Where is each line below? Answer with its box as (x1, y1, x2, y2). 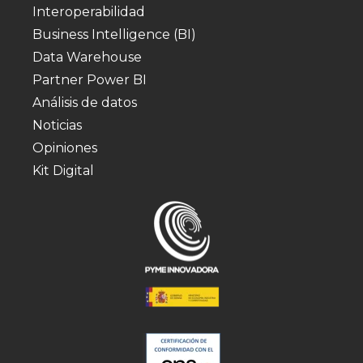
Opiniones (32, 139, 97, 156)
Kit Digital (32, 162, 94, 178)
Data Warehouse (32, 49, 142, 65)
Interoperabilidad (32, 3, 145, 19)
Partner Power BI (32, 71, 147, 88)
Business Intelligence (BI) (32, 26, 196, 42)
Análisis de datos (32, 94, 137, 110)
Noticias (32, 117, 82, 133)
